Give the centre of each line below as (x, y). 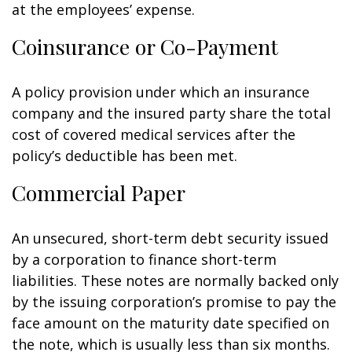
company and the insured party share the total (171, 113)
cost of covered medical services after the (154, 134)
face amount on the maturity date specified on (170, 323)
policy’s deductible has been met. (125, 156)
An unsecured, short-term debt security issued (170, 238)
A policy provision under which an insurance (161, 92)
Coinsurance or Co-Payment (145, 46)
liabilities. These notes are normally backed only (175, 280)
